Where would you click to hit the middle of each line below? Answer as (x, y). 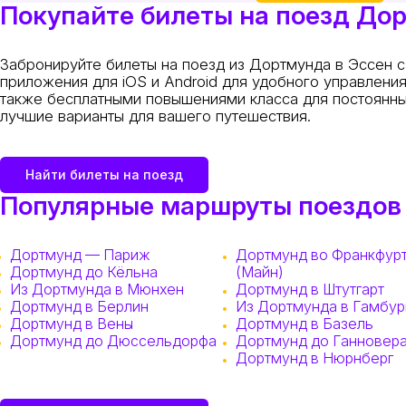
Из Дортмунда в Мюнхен (97, 290)
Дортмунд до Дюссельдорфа (113, 341)
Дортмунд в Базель (304, 324)
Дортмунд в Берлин (79, 307)
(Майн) (259, 272)
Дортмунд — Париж (80, 255)
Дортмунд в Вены (71, 324)
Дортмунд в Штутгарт (309, 290)
